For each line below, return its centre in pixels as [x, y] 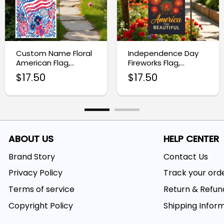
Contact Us [186, 156]
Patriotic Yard [153, 72]
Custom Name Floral [54, 53]
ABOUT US [31, 139]
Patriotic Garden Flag [55, 72]
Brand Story [32, 156]
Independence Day [163, 53]
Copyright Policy [41, 206]
